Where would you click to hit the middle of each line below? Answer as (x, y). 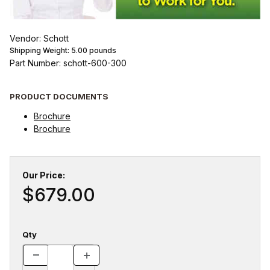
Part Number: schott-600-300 (68, 63)
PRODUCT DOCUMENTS (59, 96)
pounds (102, 51)
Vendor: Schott (39, 39)
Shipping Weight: (40, 51)
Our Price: (44, 175)
